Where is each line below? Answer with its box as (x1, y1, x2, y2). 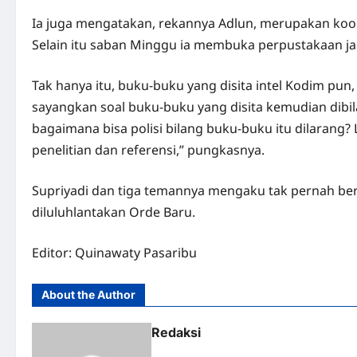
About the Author (41, 288, 135, 301)
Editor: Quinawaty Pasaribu (32, 244, 197, 261)
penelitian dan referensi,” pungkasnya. (32, 141, 265, 159)
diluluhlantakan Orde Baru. (32, 203, 195, 221)
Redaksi (151, 324, 201, 340)
